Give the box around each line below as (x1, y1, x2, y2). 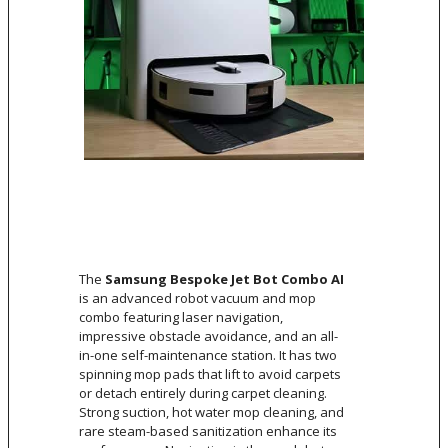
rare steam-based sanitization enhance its (79, 422, 337, 441)
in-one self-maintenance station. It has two (79, 346, 337, 365)
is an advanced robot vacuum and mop (79, 289, 316, 308)
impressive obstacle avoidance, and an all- (79, 327, 338, 346)
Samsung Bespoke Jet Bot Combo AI (105, 270, 344, 289)
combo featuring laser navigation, (79, 308, 283, 327)
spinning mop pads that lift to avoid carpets (79, 365, 341, 384)
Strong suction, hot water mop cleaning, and (79, 403, 344, 422)
